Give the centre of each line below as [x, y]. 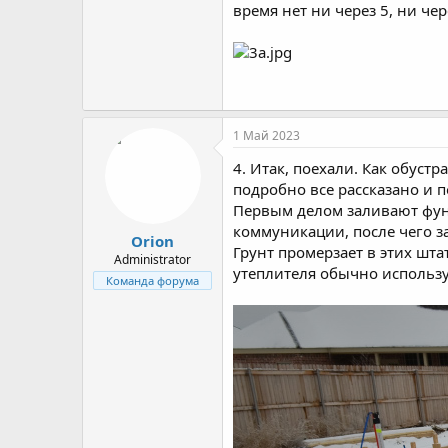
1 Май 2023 [266, 135]
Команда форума [152, 281]
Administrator [152, 260]
